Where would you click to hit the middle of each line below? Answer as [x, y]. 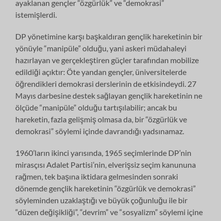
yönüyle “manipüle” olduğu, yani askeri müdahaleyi [101, 48]
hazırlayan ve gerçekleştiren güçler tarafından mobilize [107, 60]
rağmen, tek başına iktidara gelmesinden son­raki [97, 176]
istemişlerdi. [36, 14]
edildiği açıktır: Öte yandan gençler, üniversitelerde [101, 72]
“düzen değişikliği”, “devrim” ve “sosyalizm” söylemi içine [109, 212]
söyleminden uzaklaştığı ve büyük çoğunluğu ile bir [102, 200]
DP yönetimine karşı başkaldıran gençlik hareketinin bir [109, 36]
